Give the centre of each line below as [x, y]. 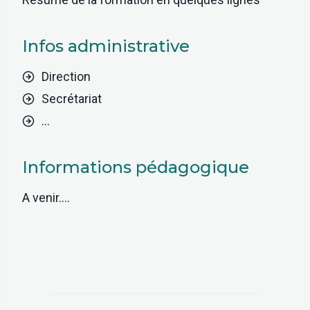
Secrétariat [72, 99]
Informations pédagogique [136, 167]
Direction [66, 77]
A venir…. [46, 198]
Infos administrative [106, 46]
